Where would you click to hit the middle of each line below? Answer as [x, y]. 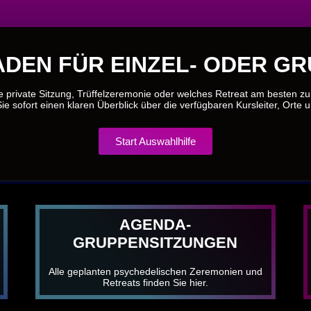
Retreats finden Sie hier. [155, 282]
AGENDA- [155, 224]
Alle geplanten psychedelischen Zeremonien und [155, 271]
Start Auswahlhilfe [155, 141]
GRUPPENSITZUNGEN [155, 242]
